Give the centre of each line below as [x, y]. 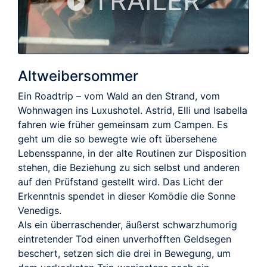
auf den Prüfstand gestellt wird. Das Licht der [120, 181]
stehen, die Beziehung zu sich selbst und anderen [129, 167]
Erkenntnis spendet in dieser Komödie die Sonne [127, 196]
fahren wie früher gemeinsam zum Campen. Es [123, 124]
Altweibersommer [78, 76]
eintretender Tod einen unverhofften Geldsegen [125, 239]
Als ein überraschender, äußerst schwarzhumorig [128, 224]
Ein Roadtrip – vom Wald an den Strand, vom [119, 96]
